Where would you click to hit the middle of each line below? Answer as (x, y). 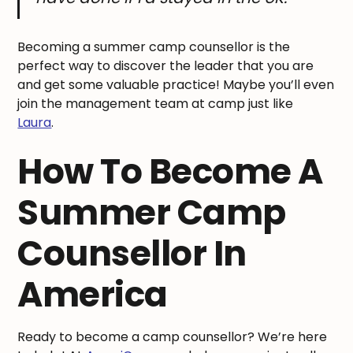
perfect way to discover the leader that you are (166, 66)
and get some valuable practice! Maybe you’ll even (176, 85)
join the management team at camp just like (156, 104)
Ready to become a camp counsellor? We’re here (173, 337)
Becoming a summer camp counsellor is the (154, 47)
